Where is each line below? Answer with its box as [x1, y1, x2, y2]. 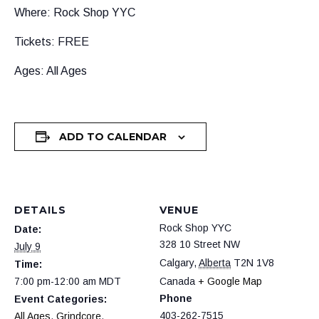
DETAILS [14, 204, 66, 216]
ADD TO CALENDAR [59, 130, 167, 143]
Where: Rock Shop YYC [14, 6, 135, 19]
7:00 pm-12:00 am [14, 276, 99, 287]
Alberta [199, 257, 231, 268]
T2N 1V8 [234, 257, 274, 268]
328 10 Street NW [159, 239, 240, 250]
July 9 [14, 241, 41, 252]
